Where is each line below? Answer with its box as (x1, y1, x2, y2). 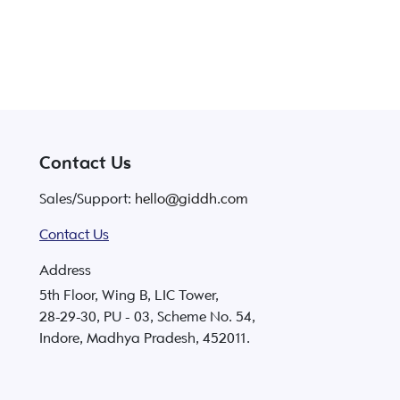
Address (39, 262, 91, 279)
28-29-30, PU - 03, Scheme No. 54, (39, 308, 255, 326)
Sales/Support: (39, 190, 135, 208)
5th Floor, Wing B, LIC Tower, (39, 287, 219, 304)
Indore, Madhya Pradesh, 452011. (39, 329, 250, 347)
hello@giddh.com (135, 190, 248, 208)
